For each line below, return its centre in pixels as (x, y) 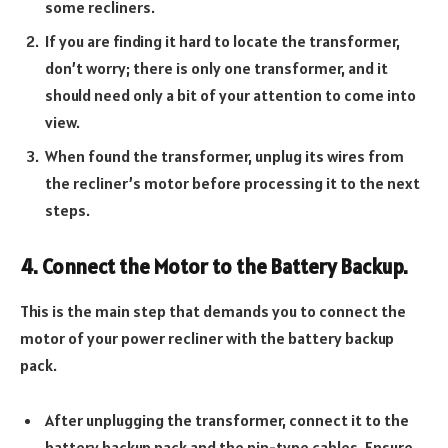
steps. (67, 209)
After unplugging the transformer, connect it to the (227, 420)
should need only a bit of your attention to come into (230, 94)
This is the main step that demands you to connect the (213, 310)
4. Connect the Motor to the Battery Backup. (216, 267)
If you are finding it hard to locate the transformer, (222, 40)
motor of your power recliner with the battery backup (207, 337)
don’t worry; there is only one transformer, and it (216, 67)
